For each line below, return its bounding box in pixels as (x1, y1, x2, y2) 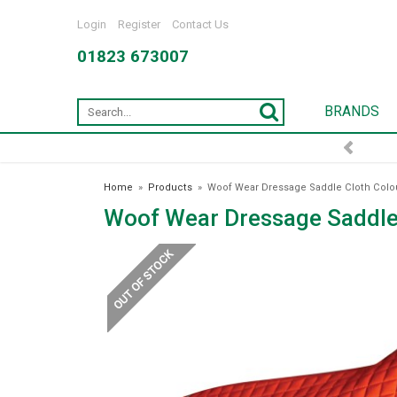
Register (118, 18, 160, 31)
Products (148, 182, 192, 193)
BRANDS (323, 104, 379, 120)
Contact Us (172, 18, 229, 31)
